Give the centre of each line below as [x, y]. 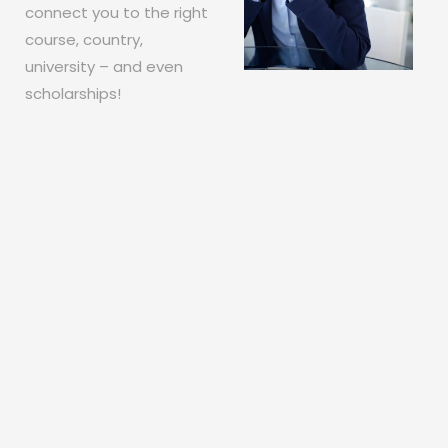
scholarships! [73, 93]
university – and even [104, 66]
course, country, [84, 39]
